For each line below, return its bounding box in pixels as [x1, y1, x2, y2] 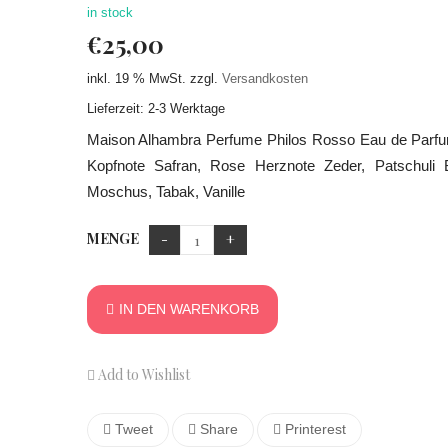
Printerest [280, 421, 346, 437]
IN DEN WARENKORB [118, 301, 259, 317]
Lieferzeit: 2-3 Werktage [86, 102, 225, 116]
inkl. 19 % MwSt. [86, 72, 186, 86]
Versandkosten [221, 72, 308, 86]
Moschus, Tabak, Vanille [86, 183, 245, 200]
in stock [86, 5, 133, 20]
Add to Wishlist [94, 365, 190, 384]
